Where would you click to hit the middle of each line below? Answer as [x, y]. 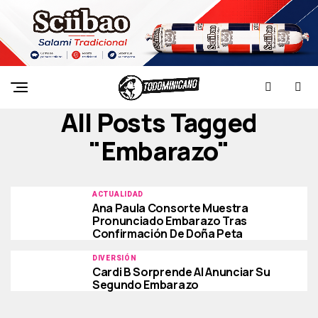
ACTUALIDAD [118, 194]
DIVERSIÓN [115, 258]
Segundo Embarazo [146, 285]
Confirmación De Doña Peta [168, 234]
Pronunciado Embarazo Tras [170, 221]
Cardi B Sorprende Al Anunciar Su [181, 272]
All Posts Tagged [159, 123]
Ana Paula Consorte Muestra [170, 208]
